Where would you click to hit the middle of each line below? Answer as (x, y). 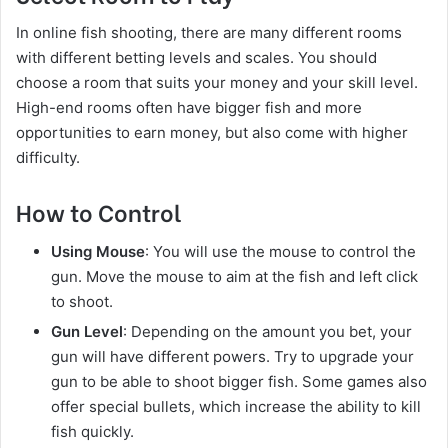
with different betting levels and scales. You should (196, 57)
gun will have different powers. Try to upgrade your (232, 356)
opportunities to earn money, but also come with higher (212, 132)
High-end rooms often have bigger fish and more (189, 107)
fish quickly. (92, 431)
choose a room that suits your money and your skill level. (217, 82)
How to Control (99, 211)
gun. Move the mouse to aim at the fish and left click (234, 276)
